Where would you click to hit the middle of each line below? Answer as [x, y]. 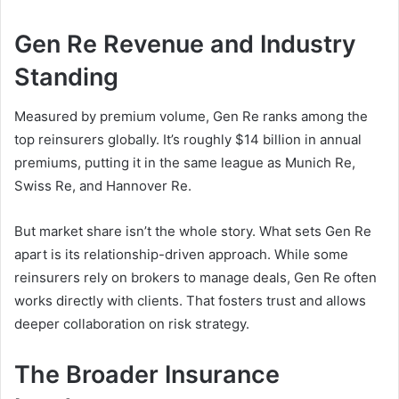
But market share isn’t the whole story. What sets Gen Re [193, 232]
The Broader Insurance [147, 375]
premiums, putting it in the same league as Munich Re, [185, 163]
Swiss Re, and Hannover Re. [103, 186]
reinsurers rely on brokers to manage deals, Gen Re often [195, 278]
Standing [66, 77]
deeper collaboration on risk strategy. [132, 324]
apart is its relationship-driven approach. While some [181, 255]
